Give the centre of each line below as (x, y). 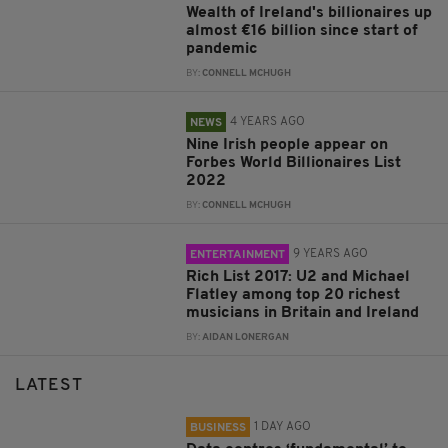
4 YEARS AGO (268, 121)
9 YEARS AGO (331, 253)
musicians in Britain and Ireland (303, 312)
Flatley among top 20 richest (293, 294)
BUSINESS (218, 427)
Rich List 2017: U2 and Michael (298, 276)
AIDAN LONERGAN (246, 337)
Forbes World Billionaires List (294, 162)
